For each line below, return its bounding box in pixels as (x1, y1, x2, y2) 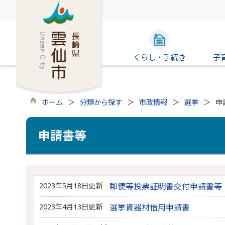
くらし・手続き (133, 52, 186, 63)
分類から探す (79, 97, 122, 107)
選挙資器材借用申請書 (109, 202, 190, 213)
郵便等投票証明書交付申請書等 (109, 181, 222, 192)
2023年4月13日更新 (39, 202, 102, 211)
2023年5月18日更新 (39, 181, 102, 190)
